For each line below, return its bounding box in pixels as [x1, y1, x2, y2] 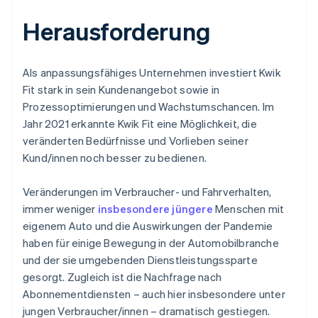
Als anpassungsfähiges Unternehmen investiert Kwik [23, 65, 281, 79]
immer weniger [23, 201, 98, 216]
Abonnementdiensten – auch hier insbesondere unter [23, 286, 285, 301]
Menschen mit [212, 201, 285, 216]
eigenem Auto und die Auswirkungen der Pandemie [23, 218, 273, 233]
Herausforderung [23, 15, 211, 46]
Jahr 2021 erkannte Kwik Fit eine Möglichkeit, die [23, 116, 257, 131]
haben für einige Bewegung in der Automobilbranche [23, 235, 279, 250]
